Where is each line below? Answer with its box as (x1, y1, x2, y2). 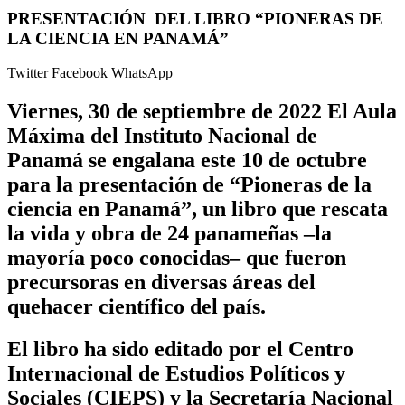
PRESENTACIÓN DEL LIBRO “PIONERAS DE (7, 8, 383, 28)
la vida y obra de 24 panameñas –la (7, 221, 332, 246)
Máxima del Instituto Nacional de (7, 124, 317, 148)
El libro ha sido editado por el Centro (7, 337, 353, 362)
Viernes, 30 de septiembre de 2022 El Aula (7, 99, 397, 124)
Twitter (7, 65, 52, 81)
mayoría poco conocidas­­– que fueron (7, 246, 346, 270)
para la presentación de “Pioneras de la (7, 173, 372, 197)
